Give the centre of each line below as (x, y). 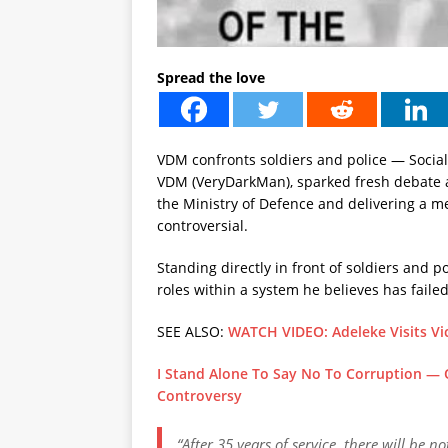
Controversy (199, 395)
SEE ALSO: (192, 331)
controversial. (202, 225)
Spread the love (211, 77)
